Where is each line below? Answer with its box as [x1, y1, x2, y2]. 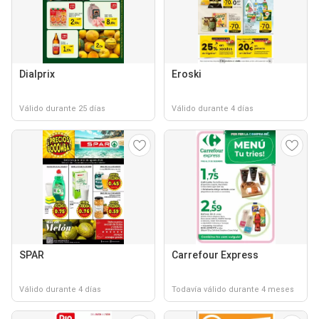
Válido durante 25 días [19, 104, 105, 113]
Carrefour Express [172, 249, 258, 261]
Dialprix [19, 68, 55, 80]
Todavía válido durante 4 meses [172, 285, 294, 294]
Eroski [172, 68, 202, 80]
